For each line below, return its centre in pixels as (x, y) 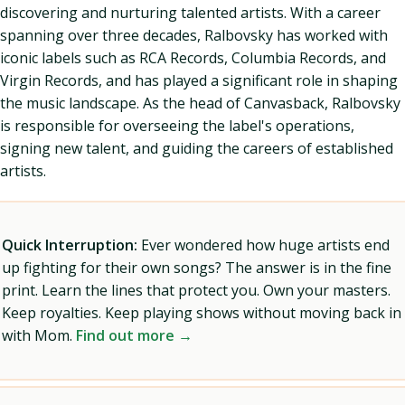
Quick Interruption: (70, 245)
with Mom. (39, 335)
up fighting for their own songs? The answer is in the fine (197, 268)
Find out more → (134, 335)
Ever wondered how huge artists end (264, 245)
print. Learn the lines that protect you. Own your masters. (196, 290)
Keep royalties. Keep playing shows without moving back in (202, 313)
